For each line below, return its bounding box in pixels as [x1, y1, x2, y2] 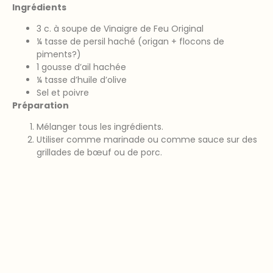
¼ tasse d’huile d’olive [37, 73, 127, 86]
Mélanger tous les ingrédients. [37, 121, 163, 133]
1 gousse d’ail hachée [37, 60, 126, 73]
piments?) [37, 48, 81, 60]
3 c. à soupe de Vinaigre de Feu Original [37, 22, 204, 35]
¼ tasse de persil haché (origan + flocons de [37, 35, 224, 48]
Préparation [12, 99, 69, 112]
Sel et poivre [37, 86, 89, 99]
